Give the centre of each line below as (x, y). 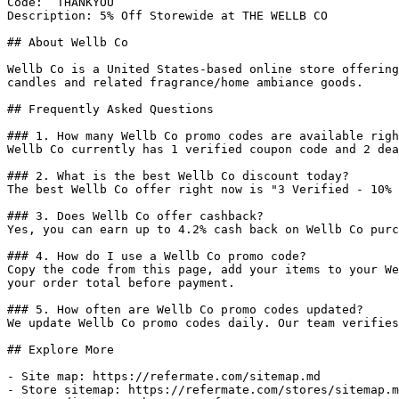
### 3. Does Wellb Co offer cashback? (135, 216)
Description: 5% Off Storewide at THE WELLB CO (167, 16)
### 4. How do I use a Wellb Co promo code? (157, 256)
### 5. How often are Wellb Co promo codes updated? (185, 309)
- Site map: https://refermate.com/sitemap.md (164, 376)
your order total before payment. (121, 283)
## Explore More (61, 350)
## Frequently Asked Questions (110, 109)
